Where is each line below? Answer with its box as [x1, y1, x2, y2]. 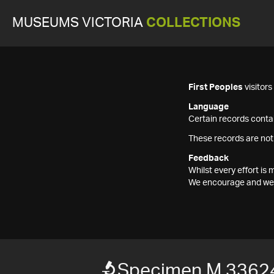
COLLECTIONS [146, 17, 240, 29]
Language [188, 103, 229, 111]
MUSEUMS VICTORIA [12, 17, 146, 29]
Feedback [188, 154, 229, 163]
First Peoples [188, 83, 243, 92]
